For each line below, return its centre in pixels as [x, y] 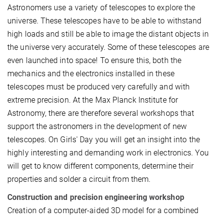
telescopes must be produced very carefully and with [99, 87]
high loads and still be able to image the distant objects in [108, 34]
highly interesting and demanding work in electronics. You [108, 153]
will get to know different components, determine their [101, 166]
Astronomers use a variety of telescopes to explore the [101, 8]
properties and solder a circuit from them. [79, 179]
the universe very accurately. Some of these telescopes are [108, 47]
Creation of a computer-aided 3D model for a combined [103, 211]
